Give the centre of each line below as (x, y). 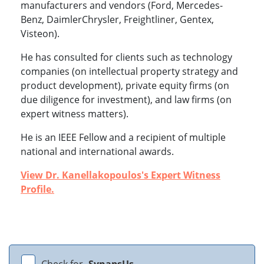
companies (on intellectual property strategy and (129, 72)
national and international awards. (97, 152)
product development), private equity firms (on (125, 86)
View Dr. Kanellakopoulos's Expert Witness (121, 175)
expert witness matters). (75, 114)
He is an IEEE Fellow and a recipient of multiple (123, 138)
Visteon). (40, 34)
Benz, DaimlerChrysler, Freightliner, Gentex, (117, 20)
